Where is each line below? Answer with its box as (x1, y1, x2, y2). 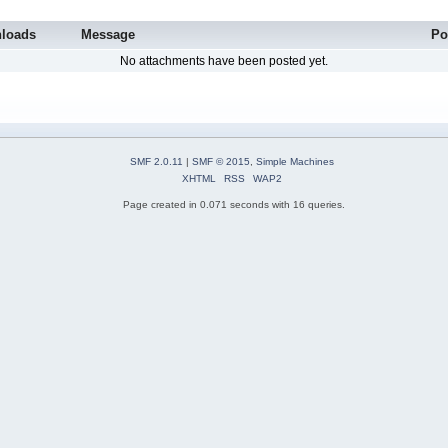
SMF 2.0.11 (129, 155, 183, 167)
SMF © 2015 (191, 155, 250, 167)
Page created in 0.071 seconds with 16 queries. (123, 198, 345, 210)
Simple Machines (255, 155, 334, 167)
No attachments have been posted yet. (120, 54, 328, 69)
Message (80, 27, 135, 43)
